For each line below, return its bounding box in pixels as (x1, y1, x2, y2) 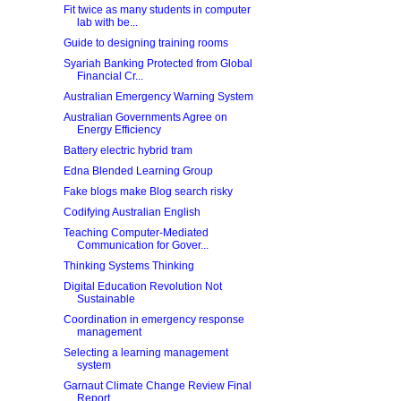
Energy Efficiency (76, 124, 161, 136)
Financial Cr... (76, 70, 143, 82)
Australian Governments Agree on (63, 111, 227, 124)
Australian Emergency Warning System (63, 90, 253, 103)
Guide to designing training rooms (63, 37, 228, 49)
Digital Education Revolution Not (63, 280, 222, 293)
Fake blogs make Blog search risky (63, 185, 233, 198)
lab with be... (76, 16, 138, 29)
